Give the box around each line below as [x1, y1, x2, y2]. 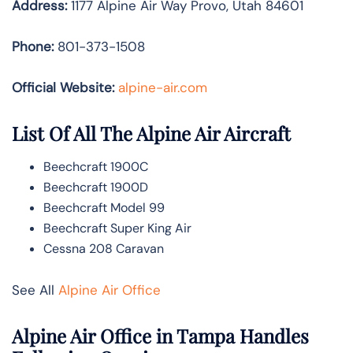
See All [12, 281, 58, 299]
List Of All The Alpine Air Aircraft [12, 120, 291, 146]
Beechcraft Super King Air [43, 219, 191, 236]
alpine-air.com [118, 79, 207, 97]
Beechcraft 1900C [43, 158, 148, 175]
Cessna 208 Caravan [43, 240, 164, 257]
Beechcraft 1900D [43, 178, 148, 195]
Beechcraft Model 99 [43, 199, 165, 216]
